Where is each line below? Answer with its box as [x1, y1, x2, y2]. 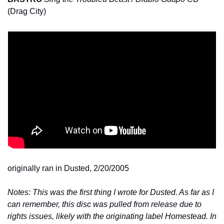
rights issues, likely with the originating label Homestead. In [7, 211, 216, 220]
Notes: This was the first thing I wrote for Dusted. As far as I [7, 187, 214, 196]
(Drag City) [7, 6, 46, 15]
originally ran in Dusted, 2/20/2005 [7, 163, 129, 172]
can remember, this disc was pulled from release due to [7, 199, 201, 208]
